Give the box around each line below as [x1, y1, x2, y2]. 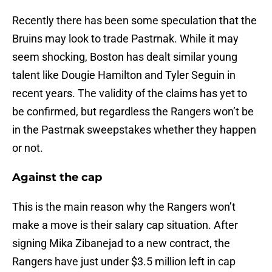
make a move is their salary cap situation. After [12, 219, 238, 232]
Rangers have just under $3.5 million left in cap [12, 255, 236, 268]
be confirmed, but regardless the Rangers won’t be [12, 105, 254, 118]
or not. [12, 141, 43, 155]
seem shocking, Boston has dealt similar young [12, 50, 237, 64]
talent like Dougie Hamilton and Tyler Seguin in [12, 69, 236, 82]
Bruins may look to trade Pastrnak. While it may [12, 32, 239, 46]
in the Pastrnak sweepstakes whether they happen [12, 123, 256, 137]
